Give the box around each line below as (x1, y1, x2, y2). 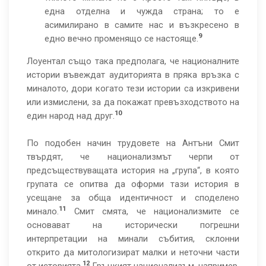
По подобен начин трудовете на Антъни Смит (27, 138, 239, 148)
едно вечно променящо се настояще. (45, 33, 198, 44)
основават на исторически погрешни (27, 220, 239, 230)
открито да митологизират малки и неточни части (27, 247, 239, 258)
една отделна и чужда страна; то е (45, 6, 239, 17)
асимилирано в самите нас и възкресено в (45, 20, 239, 30)
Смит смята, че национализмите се (66, 206, 239, 217)
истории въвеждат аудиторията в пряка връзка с (27, 69, 239, 80)
